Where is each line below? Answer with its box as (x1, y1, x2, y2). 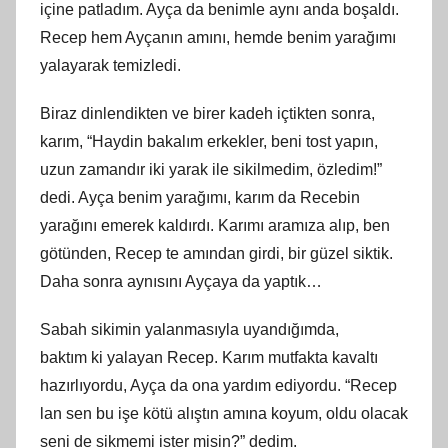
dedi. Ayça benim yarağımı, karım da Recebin (40, 188, 360, 206)
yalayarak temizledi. (40, 56, 181, 74)
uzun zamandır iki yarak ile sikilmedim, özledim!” (40, 160, 382, 178)
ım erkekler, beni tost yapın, (186, 132, 378, 150)
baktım (40, 348, 91, 366)
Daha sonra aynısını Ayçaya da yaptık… (40, 272, 322, 290)
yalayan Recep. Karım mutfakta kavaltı (103, 348, 378, 366)
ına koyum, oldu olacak (245, 404, 408, 422)
